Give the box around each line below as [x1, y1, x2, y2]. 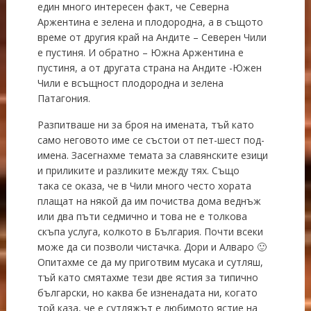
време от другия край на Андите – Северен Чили [37, 30, 267, 44]
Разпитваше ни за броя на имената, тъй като [37, 117, 254, 131]
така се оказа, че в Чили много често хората [37, 178, 251, 192]
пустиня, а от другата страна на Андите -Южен [37, 60, 262, 74]
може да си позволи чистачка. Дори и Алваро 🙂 [37, 239, 267, 253]
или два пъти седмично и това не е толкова [37, 209, 247, 223]
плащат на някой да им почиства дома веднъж [37, 194, 261, 208]
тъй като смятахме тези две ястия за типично [37, 270, 258, 284]
